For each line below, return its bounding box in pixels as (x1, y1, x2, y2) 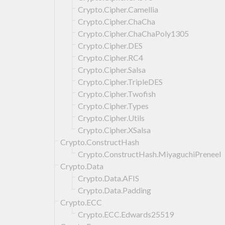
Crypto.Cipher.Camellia (78, 4, 158, 14)
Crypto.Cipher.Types (78, 100, 149, 110)
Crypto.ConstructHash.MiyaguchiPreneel (78, 149, 221, 159)
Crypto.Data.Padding (78, 185, 151, 195)
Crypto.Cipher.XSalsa (78, 125, 151, 135)
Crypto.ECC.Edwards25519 (78, 209, 174, 219)
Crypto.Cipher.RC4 (78, 52, 143, 62)
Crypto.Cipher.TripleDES (78, 76, 163, 86)
